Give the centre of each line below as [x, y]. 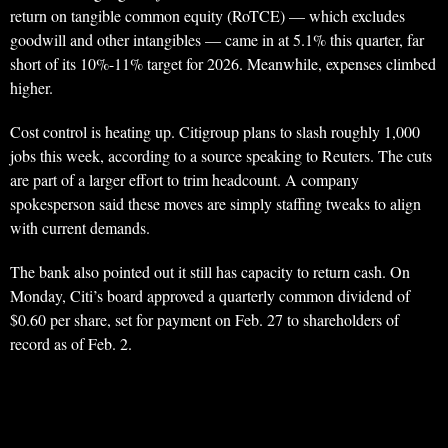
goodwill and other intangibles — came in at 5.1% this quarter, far [217, 40]
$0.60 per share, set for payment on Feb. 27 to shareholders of [204, 320]
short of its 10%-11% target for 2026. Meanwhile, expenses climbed [223, 64]
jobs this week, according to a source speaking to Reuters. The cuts [221, 156]
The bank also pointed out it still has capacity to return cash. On [210, 272]
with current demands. [80, 228]
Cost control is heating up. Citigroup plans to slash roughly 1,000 [215, 132]
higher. [31, 88]
